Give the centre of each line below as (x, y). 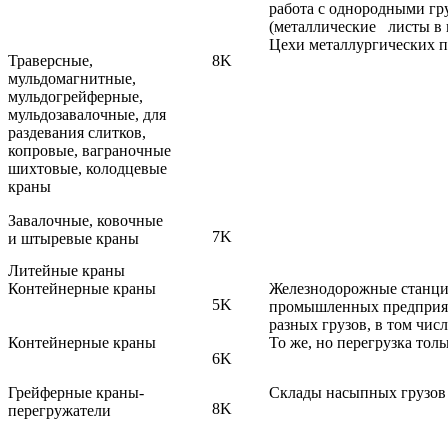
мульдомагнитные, (72, 79)
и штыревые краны (73, 239)
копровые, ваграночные (89, 151)
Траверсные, (54, 61)
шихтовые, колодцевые (87, 169)
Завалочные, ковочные (85, 221)
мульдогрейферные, (75, 97)
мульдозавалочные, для (87, 115)
